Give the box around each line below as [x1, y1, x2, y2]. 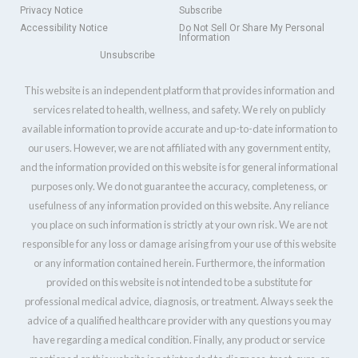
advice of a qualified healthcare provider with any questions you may [26, 314, 332, 328]
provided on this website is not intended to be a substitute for [46, 276, 312, 289]
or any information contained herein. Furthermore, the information [33, 257, 325, 270]
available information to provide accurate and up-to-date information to [21, 122, 337, 136]
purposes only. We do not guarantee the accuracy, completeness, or [30, 180, 328, 193]
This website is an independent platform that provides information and [23, 84, 335, 97]
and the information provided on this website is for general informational [20, 161, 338, 174]
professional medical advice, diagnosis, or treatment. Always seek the [25, 295, 333, 308]
